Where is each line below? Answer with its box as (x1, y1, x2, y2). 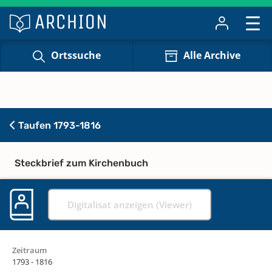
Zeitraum (12, 244, 47, 256)
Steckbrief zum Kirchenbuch (15, 157, 148, 169)
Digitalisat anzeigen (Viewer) (67, 198, 192, 211)
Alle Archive (183, 49, 240, 63)
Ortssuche (50, 49, 101, 63)
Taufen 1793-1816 (16, 119, 101, 131)
